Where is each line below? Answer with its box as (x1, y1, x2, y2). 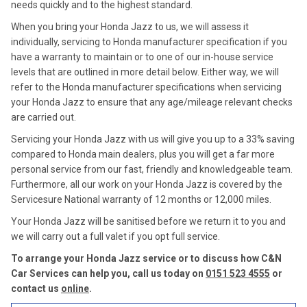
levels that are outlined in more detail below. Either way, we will (11, 66, 279, 77)
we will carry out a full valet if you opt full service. (11, 231, 220, 242)
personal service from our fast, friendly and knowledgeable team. (11, 164, 293, 175)
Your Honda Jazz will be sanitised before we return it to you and (11, 216, 286, 227)
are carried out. (11, 112, 76, 123)
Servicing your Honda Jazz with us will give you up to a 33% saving (11, 134, 295, 145)
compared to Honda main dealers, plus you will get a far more (11, 149, 275, 160)
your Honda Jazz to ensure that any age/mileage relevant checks (11, 97, 293, 108)
